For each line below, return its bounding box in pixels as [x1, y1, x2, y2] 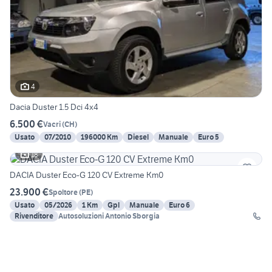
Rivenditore [15, 211, 53, 221]
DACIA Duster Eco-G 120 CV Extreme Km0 [10, 169, 163, 181]
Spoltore [49, 187, 78, 197]
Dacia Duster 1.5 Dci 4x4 [10, 101, 98, 113]
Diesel [127, 132, 149, 142]
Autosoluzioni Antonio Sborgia [58, 211, 160, 221]
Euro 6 [169, 200, 190, 210]
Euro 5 [198, 132, 219, 142]
